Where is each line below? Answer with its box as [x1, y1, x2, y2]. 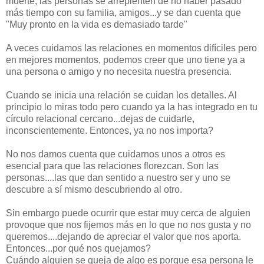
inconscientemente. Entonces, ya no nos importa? [6, 126, 213, 136]
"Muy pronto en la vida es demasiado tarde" [6, 19, 187, 30]
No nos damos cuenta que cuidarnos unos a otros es [6, 149, 225, 160]
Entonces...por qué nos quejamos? [6, 243, 153, 254]
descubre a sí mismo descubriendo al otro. [6, 184, 182, 195]
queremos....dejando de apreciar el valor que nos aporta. [6, 232, 241, 242]
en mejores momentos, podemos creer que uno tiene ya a [6, 55, 245, 65]
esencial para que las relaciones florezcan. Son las [6, 161, 219, 171]
